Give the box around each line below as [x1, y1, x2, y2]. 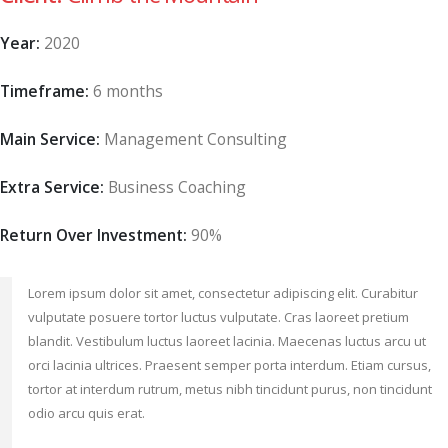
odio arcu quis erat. [28, 404, 145, 423]
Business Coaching [108, 176, 246, 199]
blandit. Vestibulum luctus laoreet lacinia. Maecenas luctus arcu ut [28, 332, 426, 351]
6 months [93, 80, 163, 103]
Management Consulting [104, 128, 287, 151]
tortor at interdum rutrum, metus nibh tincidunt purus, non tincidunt [28, 380, 432, 399]
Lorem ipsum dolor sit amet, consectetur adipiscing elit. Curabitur [28, 284, 418, 303]
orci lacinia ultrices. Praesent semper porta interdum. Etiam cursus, [28, 356, 431, 375]
